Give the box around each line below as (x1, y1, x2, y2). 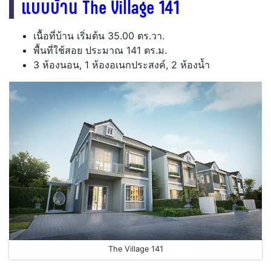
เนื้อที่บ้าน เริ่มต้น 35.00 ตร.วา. (33, 30, 165, 42)
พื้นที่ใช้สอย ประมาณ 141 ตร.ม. (33, 44, 167, 57)
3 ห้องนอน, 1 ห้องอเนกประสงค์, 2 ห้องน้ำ (33, 59, 210, 71)
